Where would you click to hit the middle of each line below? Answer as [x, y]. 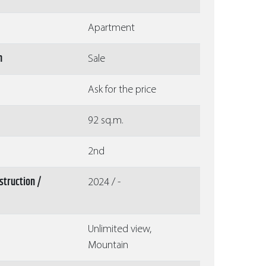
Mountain [108, 246]
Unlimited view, [120, 230]
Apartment [111, 28]
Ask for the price [122, 90]
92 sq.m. [106, 121]
